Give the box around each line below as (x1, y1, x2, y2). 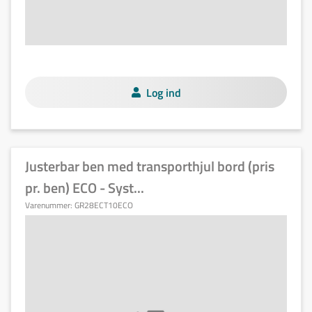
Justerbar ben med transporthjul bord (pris (25, 155, 274, 177)
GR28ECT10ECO (75, 198, 133, 212)
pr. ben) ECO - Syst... (25, 177, 144, 198)
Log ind (146, 84, 181, 101)
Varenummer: (25, 198, 75, 212)
